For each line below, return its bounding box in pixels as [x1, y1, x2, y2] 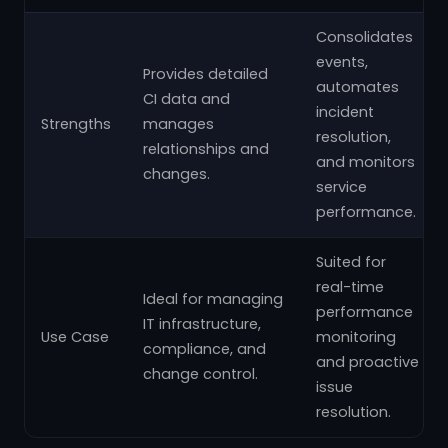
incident [316, 102, 374, 122]
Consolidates [316, 27, 413, 47]
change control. [143, 364, 258, 384]
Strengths [41, 114, 111, 134]
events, [316, 52, 368, 72]
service [316, 177, 367, 197]
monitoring [316, 327, 396, 347]
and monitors [316, 152, 415, 172]
